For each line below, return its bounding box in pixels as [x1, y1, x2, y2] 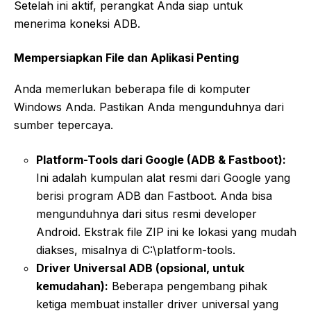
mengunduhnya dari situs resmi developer [36, 206, 257, 221]
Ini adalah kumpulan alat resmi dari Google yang [36, 170, 290, 185]
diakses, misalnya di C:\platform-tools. [36, 242, 235, 257]
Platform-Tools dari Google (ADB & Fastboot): [36, 152, 286, 167]
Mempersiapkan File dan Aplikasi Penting [14, 50, 239, 65]
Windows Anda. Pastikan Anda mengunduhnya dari [14, 99, 284, 114]
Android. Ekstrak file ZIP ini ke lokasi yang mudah [36, 224, 296, 239]
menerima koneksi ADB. [14, 16, 140, 31]
